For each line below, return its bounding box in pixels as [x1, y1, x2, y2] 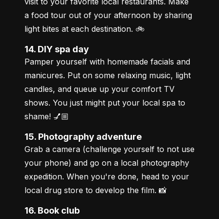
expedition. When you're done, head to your [24, 171, 189, 181]
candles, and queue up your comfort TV [24, 84, 175, 94]
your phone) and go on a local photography [24, 157, 189, 168]
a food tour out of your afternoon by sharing [24, 10, 192, 20]
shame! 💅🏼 [24, 111, 69, 121]
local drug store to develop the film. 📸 [24, 185, 167, 195]
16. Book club [28, 205, 80, 216]
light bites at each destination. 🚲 [24, 23, 145, 34]
